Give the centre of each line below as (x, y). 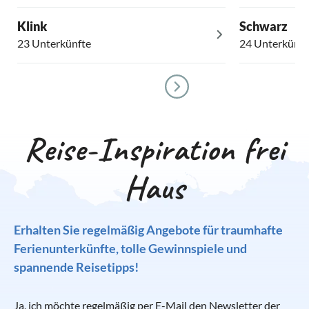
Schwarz (263, 27)
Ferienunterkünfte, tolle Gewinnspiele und (130, 249)
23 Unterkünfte (54, 43)
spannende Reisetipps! (76, 267)
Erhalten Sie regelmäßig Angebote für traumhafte (148, 230)
